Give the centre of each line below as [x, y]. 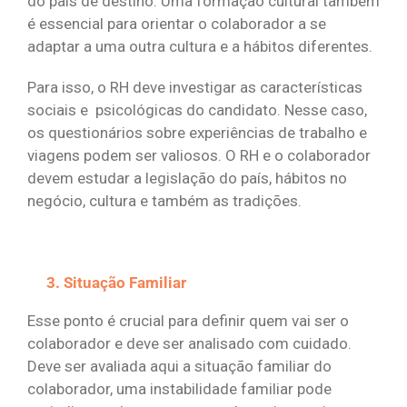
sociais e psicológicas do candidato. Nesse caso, [197, 110]
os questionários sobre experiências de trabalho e [197, 133]
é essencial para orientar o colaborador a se [177, 24]
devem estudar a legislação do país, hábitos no [187, 179]
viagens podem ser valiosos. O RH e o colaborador [199, 156]
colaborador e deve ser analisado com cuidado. [189, 344]
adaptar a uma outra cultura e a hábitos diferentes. [200, 47]
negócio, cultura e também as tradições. [164, 201]
